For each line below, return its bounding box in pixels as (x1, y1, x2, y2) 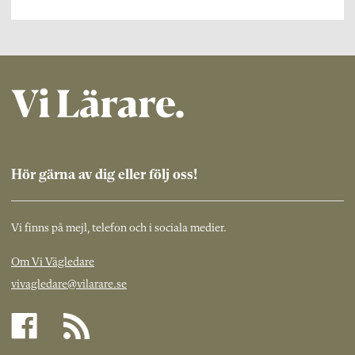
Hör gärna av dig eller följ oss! (11, 167, 197, 182)
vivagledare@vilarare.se (11, 278, 127, 291)
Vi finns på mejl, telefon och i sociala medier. (11, 222, 227, 235)
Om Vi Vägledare (11, 256, 94, 269)
